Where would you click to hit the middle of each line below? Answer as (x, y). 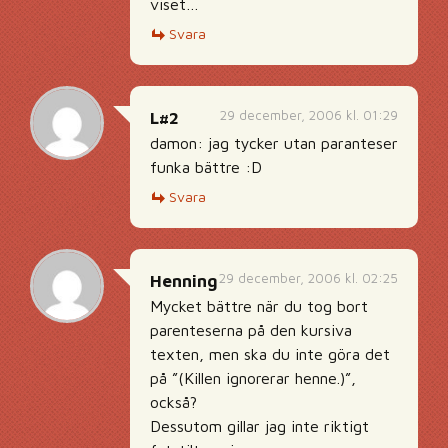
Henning (184, 281)
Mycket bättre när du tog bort (259, 306)
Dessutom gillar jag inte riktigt (259, 426)
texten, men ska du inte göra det (270, 354)
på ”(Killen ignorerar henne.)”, (253, 378)
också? (173, 402)
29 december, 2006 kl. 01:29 (309, 115)
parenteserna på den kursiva (251, 330)
